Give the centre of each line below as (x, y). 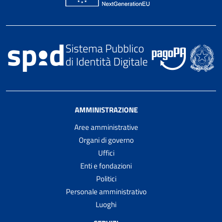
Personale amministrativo (106, 192)
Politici (106, 179)
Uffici (106, 153)
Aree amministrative (106, 127)
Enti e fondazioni (106, 166)
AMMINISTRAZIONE (106, 110)
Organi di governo (106, 140)
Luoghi (106, 205)
